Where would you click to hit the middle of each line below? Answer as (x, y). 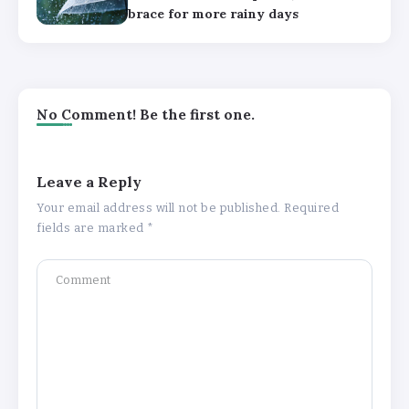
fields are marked (92, 228)
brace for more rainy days (213, 13)
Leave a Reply (89, 182)
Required (311, 208)
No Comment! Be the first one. (146, 115)
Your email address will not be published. (159, 208)
